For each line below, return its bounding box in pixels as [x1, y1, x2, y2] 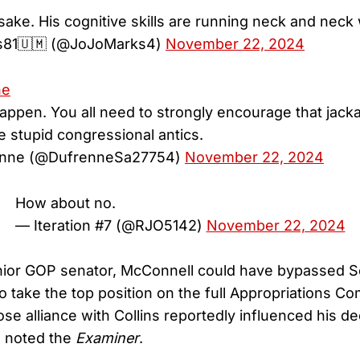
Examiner [76, 329, 139, 347]
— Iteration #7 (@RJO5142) [14, 216, 207, 234]
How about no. [14, 194, 116, 211]
